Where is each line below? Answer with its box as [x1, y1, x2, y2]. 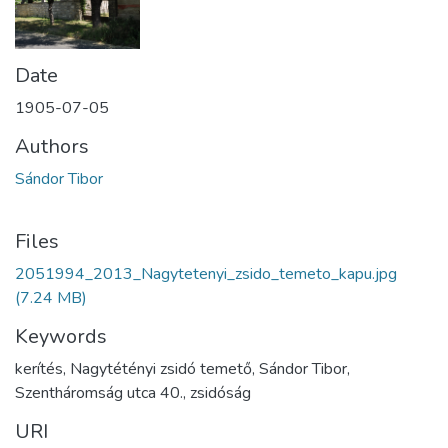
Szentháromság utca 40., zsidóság [15, 381, 251, 404]
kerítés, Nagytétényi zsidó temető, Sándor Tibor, [15, 357, 350, 380]
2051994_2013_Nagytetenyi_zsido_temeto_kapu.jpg [15, 262, 397, 285]
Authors [15, 132, 89, 160]
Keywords [15, 322, 107, 350]
